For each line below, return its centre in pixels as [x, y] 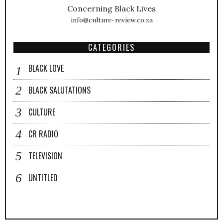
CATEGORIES [111, 48]
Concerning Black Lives [111, 9]
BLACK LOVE [46, 68]
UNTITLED [43, 178]
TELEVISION [45, 156]
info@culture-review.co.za [111, 20]
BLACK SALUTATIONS [59, 90]
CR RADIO [43, 134]
